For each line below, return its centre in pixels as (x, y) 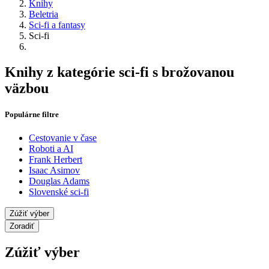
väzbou (27, 88)
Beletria (44, 14)
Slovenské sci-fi (59, 192)
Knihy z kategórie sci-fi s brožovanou (119, 72)
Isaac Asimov (54, 171)
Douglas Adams (59, 181)
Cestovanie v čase (63, 138)
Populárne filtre (32, 115)
